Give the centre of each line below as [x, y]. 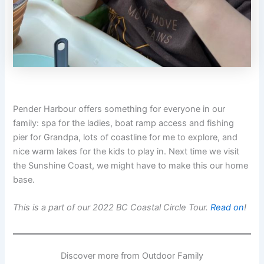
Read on [227, 208]
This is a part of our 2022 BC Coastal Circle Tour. [112, 208]
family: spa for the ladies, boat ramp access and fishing [124, 123]
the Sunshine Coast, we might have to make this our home [131, 165]
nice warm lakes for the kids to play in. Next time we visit [126, 151]
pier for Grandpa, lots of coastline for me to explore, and [126, 137]
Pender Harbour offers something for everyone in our [119, 109]
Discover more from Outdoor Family [132, 256]
